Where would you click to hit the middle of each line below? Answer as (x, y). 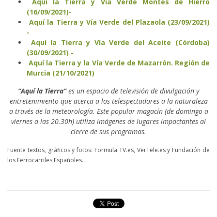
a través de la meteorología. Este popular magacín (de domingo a (108, 111)
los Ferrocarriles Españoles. (45, 160)
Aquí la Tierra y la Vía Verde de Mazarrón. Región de (118, 62)
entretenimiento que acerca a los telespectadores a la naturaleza (108, 101)
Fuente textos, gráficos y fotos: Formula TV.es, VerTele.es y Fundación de (108, 150)
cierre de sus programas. (108, 131)
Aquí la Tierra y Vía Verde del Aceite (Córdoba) (118, 42)
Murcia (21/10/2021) (61, 73)
